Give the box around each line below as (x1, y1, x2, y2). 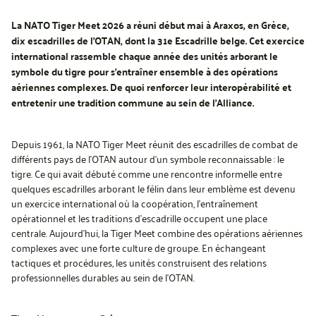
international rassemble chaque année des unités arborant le (11, 47, 278, 65)
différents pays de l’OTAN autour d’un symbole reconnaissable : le (11, 150, 284, 167)
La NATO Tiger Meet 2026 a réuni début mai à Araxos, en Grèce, (11, 16, 289, 34)
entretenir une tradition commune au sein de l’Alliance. (11, 93, 254, 111)
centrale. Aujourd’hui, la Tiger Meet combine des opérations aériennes (11, 224, 303, 241)
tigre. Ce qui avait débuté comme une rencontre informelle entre (11, 164, 282, 182)
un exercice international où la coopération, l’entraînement (11, 194, 258, 212)
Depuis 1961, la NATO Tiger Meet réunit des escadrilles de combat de (11, 135, 298, 152)
